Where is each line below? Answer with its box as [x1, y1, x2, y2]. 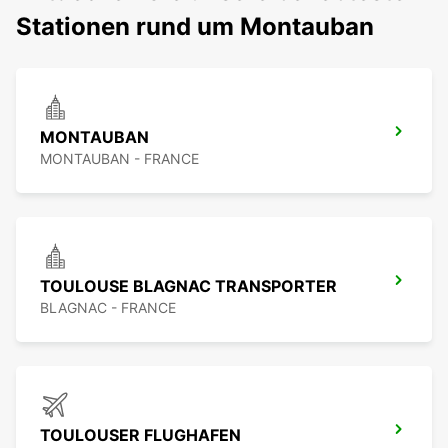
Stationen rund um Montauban [16, 12, 374, 42]
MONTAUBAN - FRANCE [40, 150, 199, 168]
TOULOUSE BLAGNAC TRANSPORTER [40, 276, 337, 297]
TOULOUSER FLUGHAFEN [40, 425, 241, 446]
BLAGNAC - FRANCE [40, 299, 176, 317]
